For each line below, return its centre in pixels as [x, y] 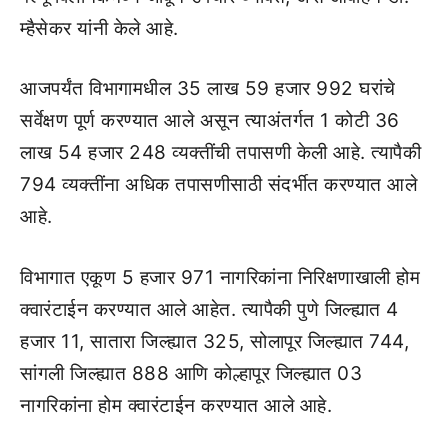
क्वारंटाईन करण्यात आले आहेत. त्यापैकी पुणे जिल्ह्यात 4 [209, 309]
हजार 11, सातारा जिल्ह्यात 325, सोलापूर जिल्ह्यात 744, [214, 341]
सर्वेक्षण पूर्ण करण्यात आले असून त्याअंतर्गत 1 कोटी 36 [210, 120]
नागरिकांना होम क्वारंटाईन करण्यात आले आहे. [176, 405]
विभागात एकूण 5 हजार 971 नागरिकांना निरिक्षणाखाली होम [220, 277]
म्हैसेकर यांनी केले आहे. [99, 28]
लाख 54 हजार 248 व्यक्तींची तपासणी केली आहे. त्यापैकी [220, 152]
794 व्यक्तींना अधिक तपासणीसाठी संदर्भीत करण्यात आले [218, 184]
